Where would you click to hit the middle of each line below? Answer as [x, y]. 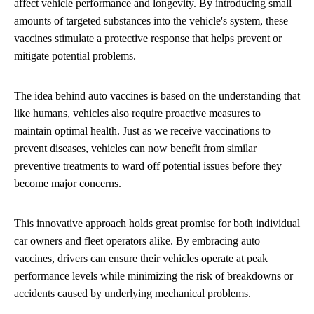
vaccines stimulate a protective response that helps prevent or [148, 38]
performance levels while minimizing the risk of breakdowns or [153, 275]
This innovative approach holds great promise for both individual [157, 223]
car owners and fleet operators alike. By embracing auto [137, 240]
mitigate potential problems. [75, 55]
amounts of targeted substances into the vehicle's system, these [151, 20]
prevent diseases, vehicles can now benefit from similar [135, 148]
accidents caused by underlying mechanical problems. [132, 293]
